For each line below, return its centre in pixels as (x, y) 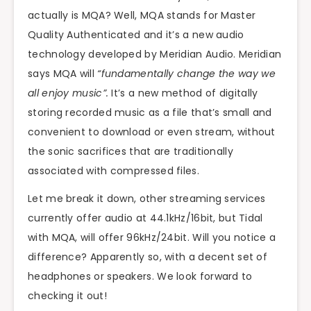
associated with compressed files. (114, 170)
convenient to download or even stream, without (152, 132)
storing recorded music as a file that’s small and (150, 112)
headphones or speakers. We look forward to (140, 277)
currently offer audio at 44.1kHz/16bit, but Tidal (145, 218)
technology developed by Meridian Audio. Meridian (155, 54)
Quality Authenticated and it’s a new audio (136, 34)
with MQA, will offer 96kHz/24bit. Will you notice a (152, 238)
